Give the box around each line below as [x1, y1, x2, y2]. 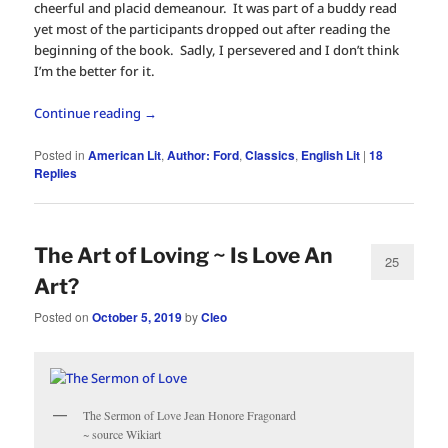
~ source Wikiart [83, 426, 162, 443]
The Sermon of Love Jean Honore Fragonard [83, 407, 297, 424]
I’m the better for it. [34, 62, 156, 81]
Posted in [34, 145, 86, 163]
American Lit [88, 145, 162, 164]
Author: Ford [167, 145, 240, 164]
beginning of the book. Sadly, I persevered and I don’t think [34, 41, 400, 60]
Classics [245, 145, 296, 164]
